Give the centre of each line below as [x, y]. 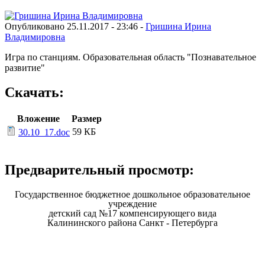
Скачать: [34, 93]
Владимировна [35, 37]
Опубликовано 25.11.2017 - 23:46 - [75, 26]
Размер [87, 119]
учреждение [132, 204]
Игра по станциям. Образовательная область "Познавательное [130, 57]
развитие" [25, 67]
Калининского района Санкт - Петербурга [132, 223]
